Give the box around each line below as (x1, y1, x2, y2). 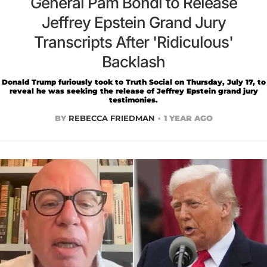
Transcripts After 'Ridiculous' (34, 33, 233, 52)
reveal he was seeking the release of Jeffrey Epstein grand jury (9, 86, 258, 96)
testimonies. (109, 95, 158, 105)
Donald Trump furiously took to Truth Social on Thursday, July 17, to (1, 77, 266, 87)
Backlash (102, 52, 165, 72)
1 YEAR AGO (163, 113, 213, 123)
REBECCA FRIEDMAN (68, 113, 155, 123)
